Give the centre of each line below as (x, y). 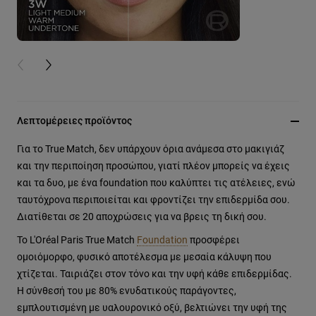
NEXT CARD (70, 65)
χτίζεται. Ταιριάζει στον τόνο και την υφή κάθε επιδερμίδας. (154, 274)
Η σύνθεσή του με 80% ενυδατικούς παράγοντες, (127, 291)
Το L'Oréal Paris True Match (77, 240)
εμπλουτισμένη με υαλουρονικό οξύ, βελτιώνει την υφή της (152, 308)
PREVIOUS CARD (52, 65)
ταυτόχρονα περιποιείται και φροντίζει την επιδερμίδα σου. (153, 200)
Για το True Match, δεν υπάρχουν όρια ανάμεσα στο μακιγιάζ (151, 149)
